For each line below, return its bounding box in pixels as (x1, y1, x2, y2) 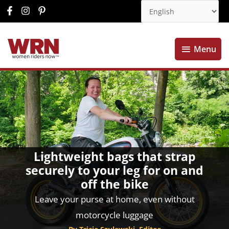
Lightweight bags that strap (33, 148, 196, 165)
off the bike (80, 176, 149, 192)
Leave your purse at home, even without (34, 193, 195, 205)
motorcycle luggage (76, 209, 153, 221)
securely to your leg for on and (26, 162, 203, 178)
